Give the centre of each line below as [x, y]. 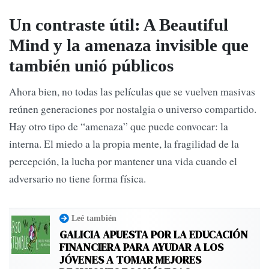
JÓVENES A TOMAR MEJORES [130, 260]
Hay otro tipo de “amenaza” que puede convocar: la [119, 126]
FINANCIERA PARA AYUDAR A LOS [141, 247]
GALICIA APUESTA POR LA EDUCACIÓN [154, 235]
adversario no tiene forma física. [77, 178]
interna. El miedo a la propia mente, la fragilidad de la [124, 143]
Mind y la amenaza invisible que [129, 45]
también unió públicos [91, 65]
